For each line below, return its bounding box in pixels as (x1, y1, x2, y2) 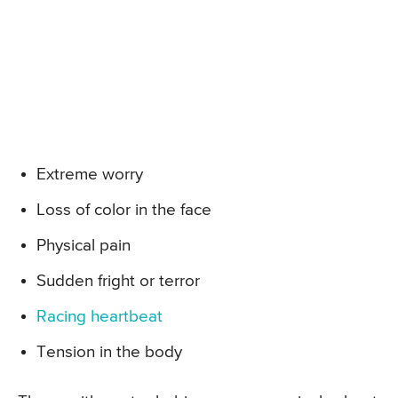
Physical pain (36, 236, 131, 254)
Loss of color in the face (36, 201, 211, 219)
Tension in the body (36, 343, 182, 361)
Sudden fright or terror (36, 272, 200, 290)
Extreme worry (36, 165, 143, 183)
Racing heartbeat (36, 307, 163, 325)
